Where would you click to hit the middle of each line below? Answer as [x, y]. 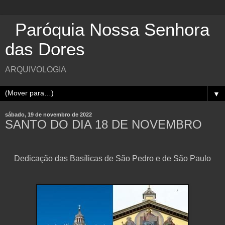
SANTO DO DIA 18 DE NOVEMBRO [103, 124]
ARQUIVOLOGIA [36, 70]
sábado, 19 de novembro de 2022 [48, 115]
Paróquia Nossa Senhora [107, 30]
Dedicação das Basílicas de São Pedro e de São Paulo [113, 158]
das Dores [45, 49]
